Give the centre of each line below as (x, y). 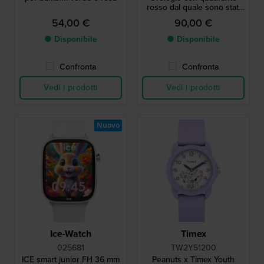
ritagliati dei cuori (193, 16)
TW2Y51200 (193, 247)
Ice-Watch (71, 233)
